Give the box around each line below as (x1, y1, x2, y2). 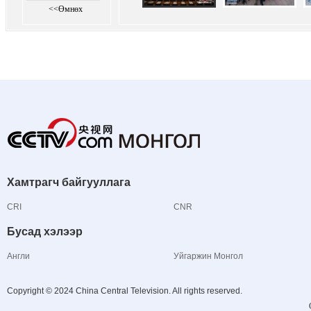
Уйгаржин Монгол (174, 251, 243, 261)
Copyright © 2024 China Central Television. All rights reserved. (7, 286, 242, 296)
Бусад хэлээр (7, 226, 83, 237)
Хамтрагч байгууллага (7, 176, 131, 188)
